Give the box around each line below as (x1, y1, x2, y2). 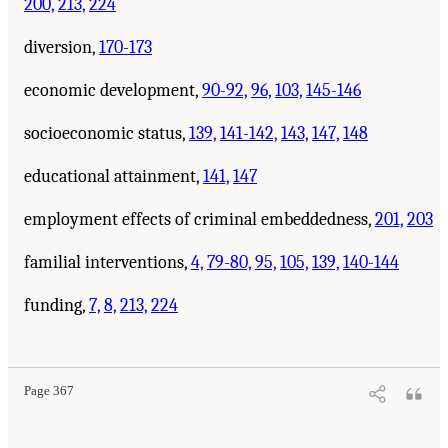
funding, (24, 294, 89, 316)
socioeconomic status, (24, 122, 189, 144)
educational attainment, (24, 165, 203, 187)
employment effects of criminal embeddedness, (24, 208, 375, 230)
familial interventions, (24, 251, 191, 273)
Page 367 (24, 383, 74, 398)
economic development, (24, 79, 202, 101)
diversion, (24, 36, 99, 58)
